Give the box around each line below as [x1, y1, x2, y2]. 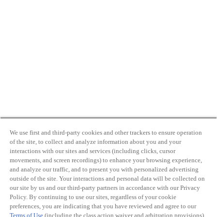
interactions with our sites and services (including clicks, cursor [10, 147, 175, 155]
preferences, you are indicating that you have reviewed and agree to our [10, 202, 196, 210]
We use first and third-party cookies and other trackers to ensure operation [10, 129, 202, 136]
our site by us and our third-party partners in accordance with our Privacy [10, 184, 200, 191]
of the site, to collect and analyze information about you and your [10, 138, 181, 145]
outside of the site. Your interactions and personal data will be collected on [10, 175, 205, 182]
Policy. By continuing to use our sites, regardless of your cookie [10, 193, 176, 201]
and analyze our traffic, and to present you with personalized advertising [10, 166, 199, 173]
